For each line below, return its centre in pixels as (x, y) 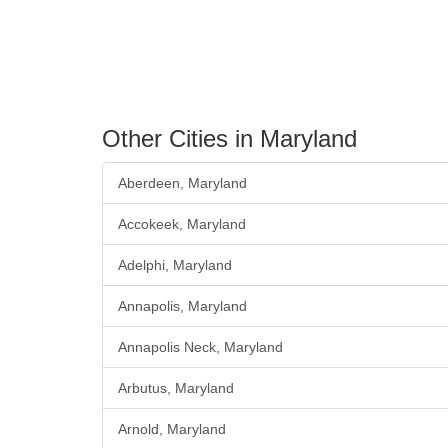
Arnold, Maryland (172, 429)
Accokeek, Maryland (182, 224)
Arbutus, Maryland (176, 388)
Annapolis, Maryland (182, 306)
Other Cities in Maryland (229, 139)
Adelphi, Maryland (175, 265)
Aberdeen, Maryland (182, 183)
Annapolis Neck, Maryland (200, 347)
